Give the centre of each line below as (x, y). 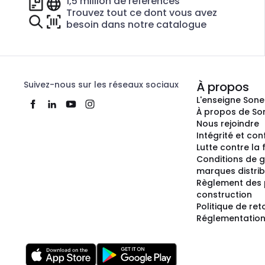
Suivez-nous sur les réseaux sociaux (101, 85)
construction (224, 195)
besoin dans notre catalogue (136, 25)
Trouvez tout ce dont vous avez (142, 13)
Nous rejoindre (228, 124)
